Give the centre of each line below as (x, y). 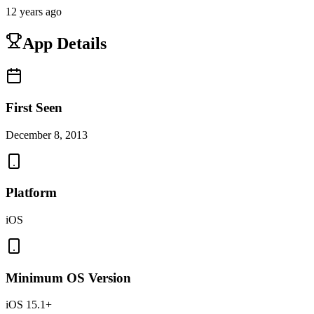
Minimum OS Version (68, 278)
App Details (64, 44)
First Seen (34, 107)
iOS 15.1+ (29, 305)
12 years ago (34, 12)
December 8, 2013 (47, 135)
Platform (31, 193)
